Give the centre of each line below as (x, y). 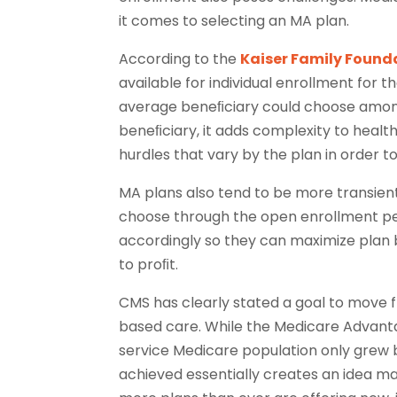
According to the (180, 58)
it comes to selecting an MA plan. (234, 20)
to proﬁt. (149, 264)
